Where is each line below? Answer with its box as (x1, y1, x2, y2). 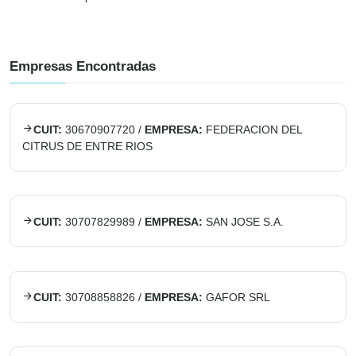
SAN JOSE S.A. (206, 215, 284, 228)
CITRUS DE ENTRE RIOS (22, 140, 153, 153)
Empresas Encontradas (10, 59, 156, 74)
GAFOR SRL (206, 291, 270, 304)
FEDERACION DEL (206, 123, 302, 136)
